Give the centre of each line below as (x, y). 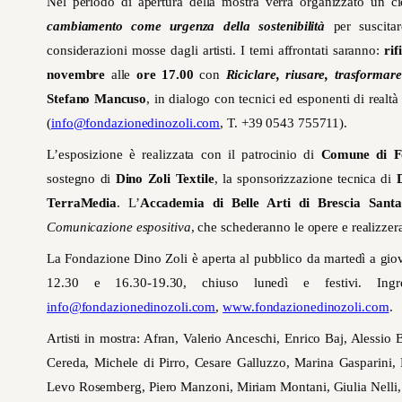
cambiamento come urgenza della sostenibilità (186, 26)
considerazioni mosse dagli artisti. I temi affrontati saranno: (216, 51)
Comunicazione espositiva (119, 227)
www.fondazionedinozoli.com (306, 307)
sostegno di (81, 179)
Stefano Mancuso (97, 99)
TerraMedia (82, 203)
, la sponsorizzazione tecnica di (305, 179)
